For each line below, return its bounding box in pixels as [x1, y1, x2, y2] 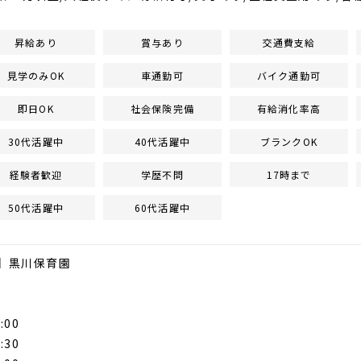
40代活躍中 [134, 135, 191, 148]
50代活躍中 [7, 201, 64, 214]
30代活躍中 [7, 135, 64, 148]
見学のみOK [6, 68, 65, 82]
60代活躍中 [134, 201, 191, 214]
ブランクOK [259, 135, 318, 148]
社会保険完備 [130, 102, 195, 115]
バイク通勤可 [256, 68, 322, 82]
